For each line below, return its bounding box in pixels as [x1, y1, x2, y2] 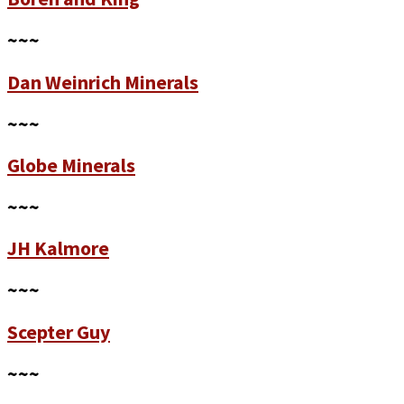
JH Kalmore [7, 235, 109, 262]
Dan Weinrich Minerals [7, 69, 198, 95]
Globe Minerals [7, 151, 135, 178]
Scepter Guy [7, 318, 110, 344]
